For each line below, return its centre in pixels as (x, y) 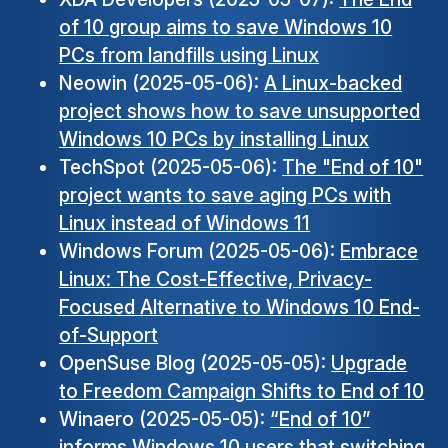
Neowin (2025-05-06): (162, 83)
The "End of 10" (353, 167)
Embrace (379, 251)
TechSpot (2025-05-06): (171, 167)
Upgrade (369, 363)
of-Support (109, 335)
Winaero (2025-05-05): (165, 419)
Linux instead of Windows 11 (185, 223)
